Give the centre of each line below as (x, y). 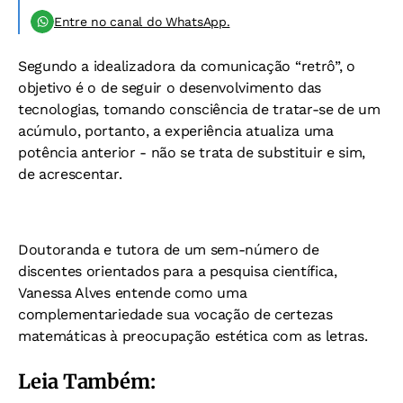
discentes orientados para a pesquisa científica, (178, 271)
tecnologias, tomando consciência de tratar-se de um (199, 109)
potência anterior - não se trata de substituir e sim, (192, 152)
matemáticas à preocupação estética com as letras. (193, 336)
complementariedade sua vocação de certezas (175, 314)
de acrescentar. (70, 174)
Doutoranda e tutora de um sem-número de (169, 250)
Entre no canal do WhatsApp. (142, 22)
